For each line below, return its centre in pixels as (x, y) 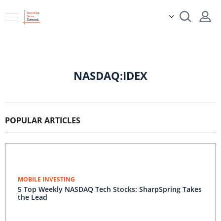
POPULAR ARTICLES (43, 120)
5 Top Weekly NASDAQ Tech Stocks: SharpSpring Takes (110, 189)
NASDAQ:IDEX (110, 75)
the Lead (33, 197)
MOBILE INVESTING (46, 179)
